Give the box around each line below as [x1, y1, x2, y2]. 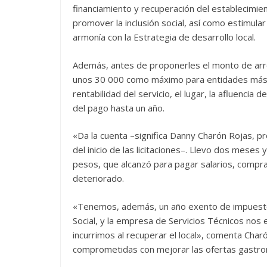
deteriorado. [73, 172, 124, 184]
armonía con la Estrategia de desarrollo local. [73, 31, 256, 43]
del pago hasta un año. [73, 101, 164, 114]
